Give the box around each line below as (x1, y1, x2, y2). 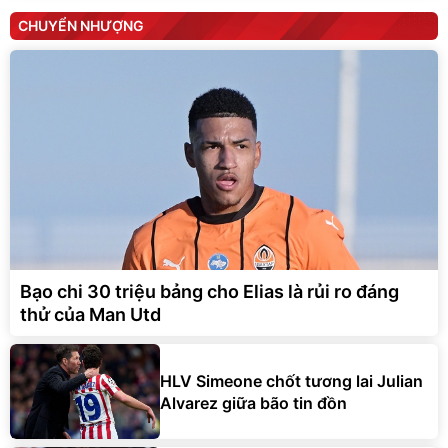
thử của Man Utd (20, 304, 161, 326)
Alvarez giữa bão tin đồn (160, 392, 347, 413)
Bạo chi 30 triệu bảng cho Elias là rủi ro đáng (20, 281, 399, 303)
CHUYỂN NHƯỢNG (18, 17, 144, 35)
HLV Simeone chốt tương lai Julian (160, 370, 423, 391)
